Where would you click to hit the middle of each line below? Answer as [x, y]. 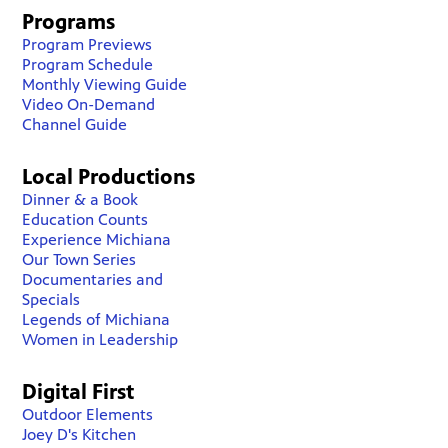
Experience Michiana [97, 239]
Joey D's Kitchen [79, 434]
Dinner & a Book [80, 199]
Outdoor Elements [88, 414]
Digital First [78, 391]
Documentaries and [93, 279]
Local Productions [109, 176]
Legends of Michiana [96, 319]
